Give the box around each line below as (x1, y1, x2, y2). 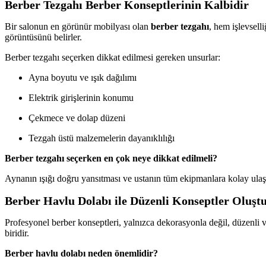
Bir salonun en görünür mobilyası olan (5, 21, 151, 32)
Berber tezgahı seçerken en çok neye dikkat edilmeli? (5, 153, 217, 164)
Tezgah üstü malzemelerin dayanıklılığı (28, 133, 175, 144)
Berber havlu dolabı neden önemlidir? (5, 248, 158, 259)
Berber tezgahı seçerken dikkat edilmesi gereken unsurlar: (5, 52, 220, 63)
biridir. (5, 228, 29, 239)
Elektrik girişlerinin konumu (28, 93, 134, 103)
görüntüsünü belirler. (5, 32, 82, 43)
